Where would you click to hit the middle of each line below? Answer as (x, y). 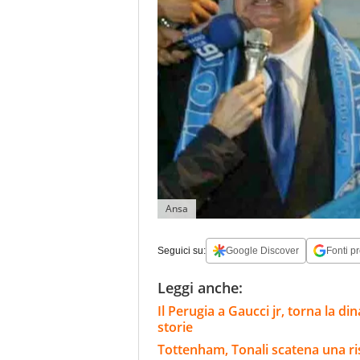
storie (175, 327)
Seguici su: (182, 251)
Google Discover (262, 251)
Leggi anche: (200, 288)
